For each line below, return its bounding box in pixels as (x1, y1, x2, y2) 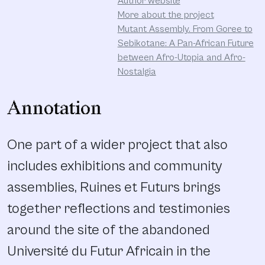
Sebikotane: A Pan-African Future (117, 38, 254, 49)
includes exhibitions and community (7, 158, 222, 175)
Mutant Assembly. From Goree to (117, 24, 253, 35)
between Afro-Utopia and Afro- (117, 52, 245, 63)
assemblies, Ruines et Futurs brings (7, 179, 221, 196)
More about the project (117, 9, 214, 21)
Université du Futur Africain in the (7, 243, 211, 260)
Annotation (7, 97, 102, 121)
